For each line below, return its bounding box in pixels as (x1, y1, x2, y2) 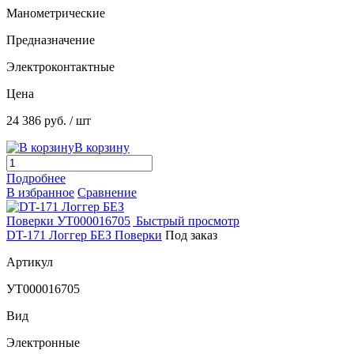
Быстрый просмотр (136, 214, 239, 228)
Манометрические (6, 6, 105, 21)
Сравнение (77, 186, 137, 200)
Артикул (6, 255, 53, 269)
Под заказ (165, 228, 217, 243)
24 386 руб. (6, 114, 70, 128)
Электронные (6, 336, 80, 350)
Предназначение (6, 33, 95, 47)
